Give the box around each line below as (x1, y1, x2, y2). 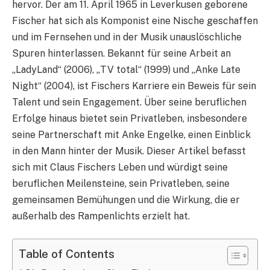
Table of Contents (19, 247, 115, 261)
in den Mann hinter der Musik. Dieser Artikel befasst (12, 145, 246, 157)
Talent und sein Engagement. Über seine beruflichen (12, 96, 246, 108)
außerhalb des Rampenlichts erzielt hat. (12, 210, 190, 222)
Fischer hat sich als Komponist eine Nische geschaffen (12, 14, 258, 27)
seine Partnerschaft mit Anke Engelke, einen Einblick (12, 128, 251, 140)
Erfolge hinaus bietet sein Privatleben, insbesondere (12, 112, 247, 124)
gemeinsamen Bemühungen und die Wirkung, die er (12, 193, 240, 206)
